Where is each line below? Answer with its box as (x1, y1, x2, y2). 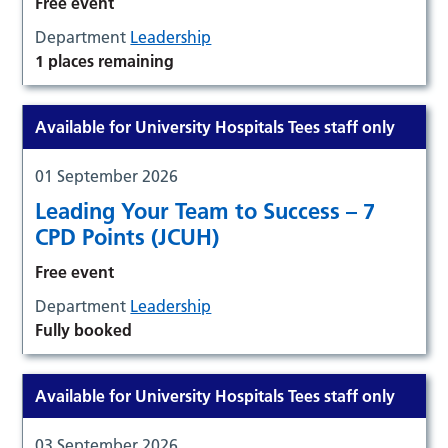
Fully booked (35, 319, 133, 340)
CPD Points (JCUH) (35, 222, 220, 251)
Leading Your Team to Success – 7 (35, 196, 376, 225)
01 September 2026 (35, 165, 179, 186)
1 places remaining (35, 50, 175, 71)
